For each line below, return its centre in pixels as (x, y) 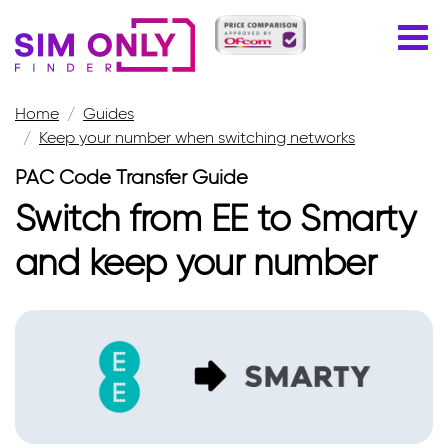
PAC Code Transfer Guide (131, 177)
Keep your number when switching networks (197, 137)
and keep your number (196, 262)
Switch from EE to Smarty (215, 218)
